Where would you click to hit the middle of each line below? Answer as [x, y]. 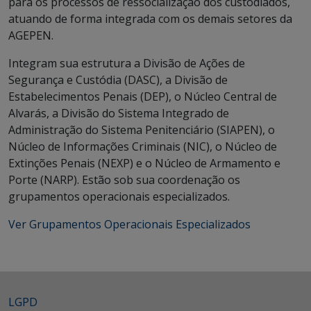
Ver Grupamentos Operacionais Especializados [129, 224]
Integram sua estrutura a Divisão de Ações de [127, 63]
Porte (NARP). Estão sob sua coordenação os [124, 180]
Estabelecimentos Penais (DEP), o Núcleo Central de [143, 96]
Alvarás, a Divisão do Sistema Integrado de [119, 113]
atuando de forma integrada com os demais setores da [150, 19]
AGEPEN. [31, 35]
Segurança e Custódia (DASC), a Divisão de [118, 80]
